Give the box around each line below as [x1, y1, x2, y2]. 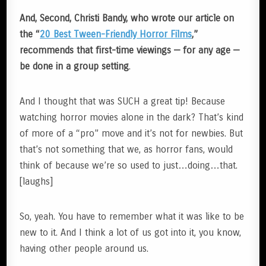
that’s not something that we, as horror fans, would [20, 143, 233, 155]
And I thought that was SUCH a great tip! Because [20, 95, 226, 107]
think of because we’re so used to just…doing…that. [20, 159, 238, 171]
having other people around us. [20, 242, 149, 254]
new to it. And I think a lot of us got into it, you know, [20, 226, 242, 238]
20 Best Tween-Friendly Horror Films [40, 28, 192, 40]
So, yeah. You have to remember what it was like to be [20, 210, 245, 222]
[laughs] [20, 175, 53, 187]
